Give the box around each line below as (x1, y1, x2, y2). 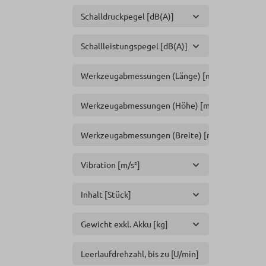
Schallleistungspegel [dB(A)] (81, 40, 188, 51)
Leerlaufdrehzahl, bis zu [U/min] (81, 248, 199, 259)
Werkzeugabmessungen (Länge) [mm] (81, 70, 223, 81)
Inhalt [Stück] (81, 189, 131, 199)
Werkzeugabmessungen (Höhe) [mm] (81, 100, 220, 110)
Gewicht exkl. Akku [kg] (81, 218, 168, 229)
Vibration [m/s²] (81, 159, 140, 170)
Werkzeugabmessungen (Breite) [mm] (81, 129, 224, 140)
